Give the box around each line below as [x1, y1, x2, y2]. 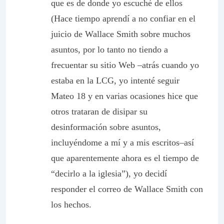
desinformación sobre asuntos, [51, 122, 161, 132]
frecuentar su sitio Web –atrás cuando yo [51, 60, 199, 70]
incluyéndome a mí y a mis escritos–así [51, 137, 194, 147]
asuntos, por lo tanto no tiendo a [51, 44, 168, 54]
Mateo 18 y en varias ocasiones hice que [51, 91, 198, 101]
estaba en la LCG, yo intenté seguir [51, 75, 179, 85]
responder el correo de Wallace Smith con [51, 184, 203, 194]
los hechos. [51, 199, 91, 209]
